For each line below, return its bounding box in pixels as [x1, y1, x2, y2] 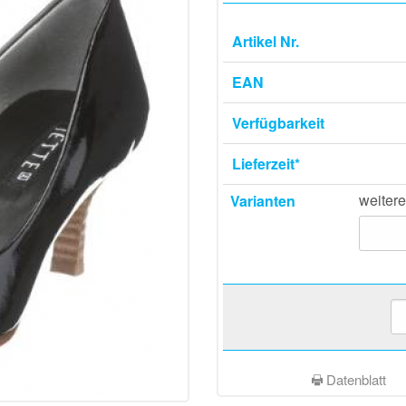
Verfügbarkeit [232, 112, 324, 133]
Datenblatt [323, 370, 387, 390]
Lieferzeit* [232, 153, 300, 174]
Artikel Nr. [232, 31, 299, 52]
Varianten [230, 190, 295, 211]
